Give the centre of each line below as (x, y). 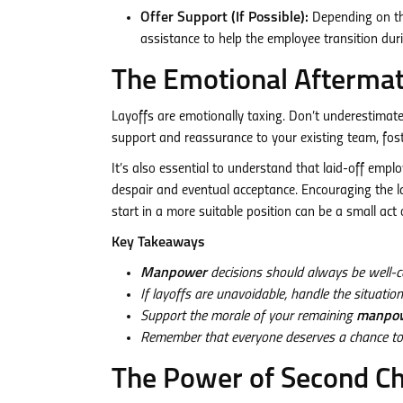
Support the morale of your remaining (248, 317)
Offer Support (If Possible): (224, 18)
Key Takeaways (158, 243)
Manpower (174, 273)
